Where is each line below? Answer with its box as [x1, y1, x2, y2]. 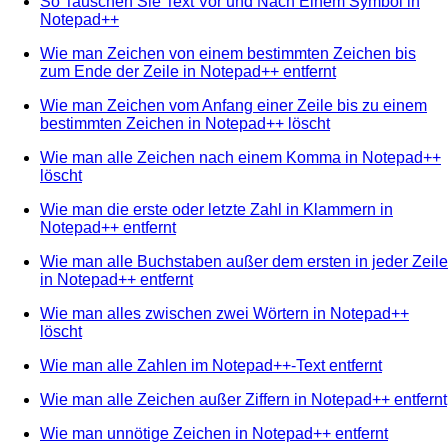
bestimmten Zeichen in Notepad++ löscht [40, 114, 330, 132]
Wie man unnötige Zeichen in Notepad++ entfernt [40, 424, 388, 442]
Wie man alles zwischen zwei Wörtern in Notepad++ [40, 304, 409, 322]
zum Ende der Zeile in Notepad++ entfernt [40, 62, 336, 80]
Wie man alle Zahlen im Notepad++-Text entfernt [40, 356, 382, 374]
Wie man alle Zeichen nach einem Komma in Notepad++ [40, 148, 441, 166]
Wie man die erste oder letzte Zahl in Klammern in [40, 200, 393, 218]
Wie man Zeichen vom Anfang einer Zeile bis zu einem [40, 96, 427, 114]
